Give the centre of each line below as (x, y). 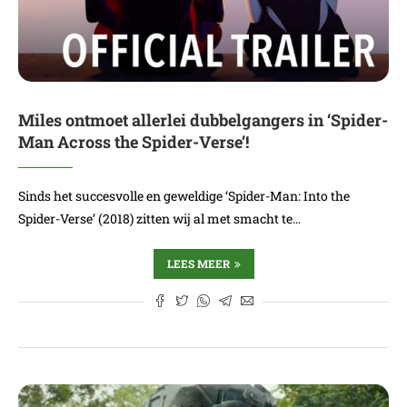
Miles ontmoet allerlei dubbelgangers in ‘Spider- (203, 120)
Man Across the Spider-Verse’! (134, 142)
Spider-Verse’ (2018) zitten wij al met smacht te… (159, 218)
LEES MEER (198, 263)
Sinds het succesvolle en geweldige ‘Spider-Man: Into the (184, 196)
